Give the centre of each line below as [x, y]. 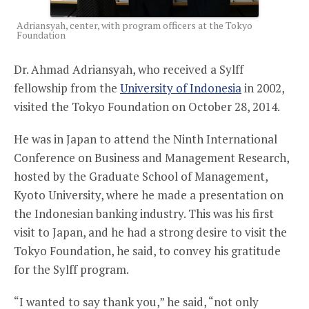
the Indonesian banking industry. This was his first [144, 213]
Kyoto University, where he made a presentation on [149, 195]
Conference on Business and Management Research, [151, 157]
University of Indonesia [181, 88]
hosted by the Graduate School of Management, [141, 176]
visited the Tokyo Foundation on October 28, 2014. [147, 106]
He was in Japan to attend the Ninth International [146, 139]
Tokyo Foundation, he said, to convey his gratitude [147, 250]
